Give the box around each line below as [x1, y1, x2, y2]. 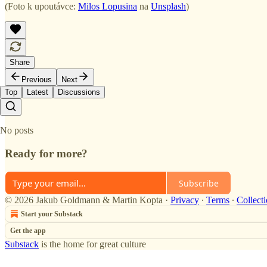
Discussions [58, 87, 100, 97]
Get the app [10, 226, 46, 235]
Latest [27, 87, 48, 97]
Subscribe [179, 177, 219, 189]
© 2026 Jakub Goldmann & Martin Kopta [5, 195, 163, 206]
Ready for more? [5, 147, 88, 160]
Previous [21, 74, 52, 84]
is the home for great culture [39, 239, 146, 250]
